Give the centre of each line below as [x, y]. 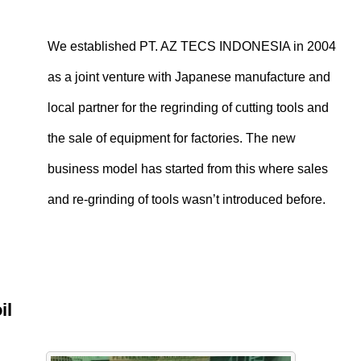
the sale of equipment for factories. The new [172, 138]
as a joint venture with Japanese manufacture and [189, 77]
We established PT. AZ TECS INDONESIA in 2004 [192, 46]
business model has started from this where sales [188, 169]
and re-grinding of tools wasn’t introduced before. [187, 199]
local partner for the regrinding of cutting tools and [188, 108]
